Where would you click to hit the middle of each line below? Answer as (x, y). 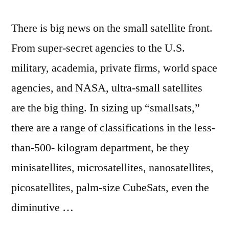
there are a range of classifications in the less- (113, 128)
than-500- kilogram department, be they (100, 148)
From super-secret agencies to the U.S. (98, 48)
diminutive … (42, 208)
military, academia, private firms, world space (114, 68)
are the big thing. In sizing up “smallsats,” (106, 108)
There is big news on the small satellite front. (112, 28)
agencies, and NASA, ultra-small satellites (107, 88)
